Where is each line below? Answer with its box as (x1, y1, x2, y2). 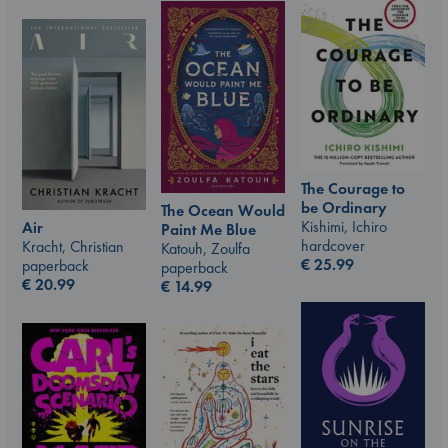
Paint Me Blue (161, 219, 256, 241)
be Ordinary (301, 196, 387, 218)
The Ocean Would (161, 200, 285, 222)
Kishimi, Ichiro (301, 215, 387, 237)
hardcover (301, 234, 365, 256)
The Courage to (301, 177, 405, 199)
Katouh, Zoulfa (161, 238, 250, 260)
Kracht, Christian (22, 235, 124, 257)
